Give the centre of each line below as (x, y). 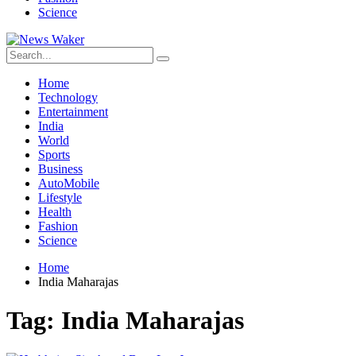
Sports (54, 155)
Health (55, 212)
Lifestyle (60, 197)
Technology (68, 97)
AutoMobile (69, 183)
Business (60, 169)
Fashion (58, 226)
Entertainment (73, 112)
